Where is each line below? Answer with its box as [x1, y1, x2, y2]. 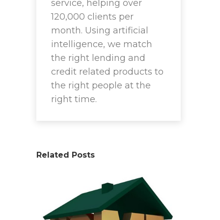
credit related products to [51, 66, 164, 78]
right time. [51, 94, 97, 105]
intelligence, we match [51, 39, 152, 50]
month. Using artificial [51, 25, 148, 36]
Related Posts [36, 150, 95, 160]
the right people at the [51, 80, 151, 91]
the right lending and [51, 53, 145, 64]
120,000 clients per [51, 11, 134, 23]
